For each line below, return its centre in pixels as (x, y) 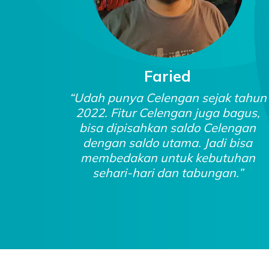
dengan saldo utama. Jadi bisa (168, 143)
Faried (168, 76)
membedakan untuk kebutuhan (168, 158)
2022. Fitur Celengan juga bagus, (168, 113)
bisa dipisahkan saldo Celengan (168, 128)
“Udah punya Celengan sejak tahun (168, 98)
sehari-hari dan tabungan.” (168, 173)
